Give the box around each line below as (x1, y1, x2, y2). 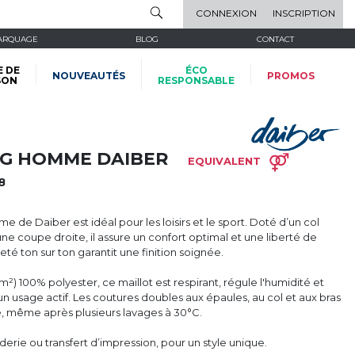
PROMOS (267, 69, 315, 82)
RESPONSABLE (158, 74, 235, 87)
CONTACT (257, 33, 295, 44)
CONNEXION (196, 7, 257, 20)
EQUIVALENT (187, 155, 261, 168)
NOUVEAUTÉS (52, 69, 126, 82)
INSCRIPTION (273, 7, 335, 20)
